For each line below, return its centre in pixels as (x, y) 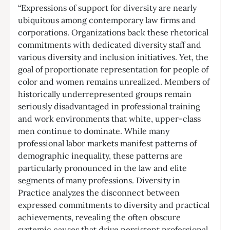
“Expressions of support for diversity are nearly (107, 7)
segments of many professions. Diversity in (99, 180)
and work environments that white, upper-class (109, 118)
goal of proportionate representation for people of (113, 69)
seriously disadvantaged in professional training (109, 106)
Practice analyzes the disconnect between (99, 192)
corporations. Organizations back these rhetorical (113, 32)
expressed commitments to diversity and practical (114, 205)
